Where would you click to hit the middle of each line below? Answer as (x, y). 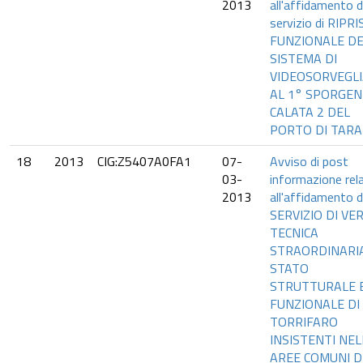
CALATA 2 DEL (310, 112)
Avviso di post (309, 161)
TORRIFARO (304, 322)
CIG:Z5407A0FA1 (144, 161)
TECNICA (294, 233)
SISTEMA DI (303, 58)
